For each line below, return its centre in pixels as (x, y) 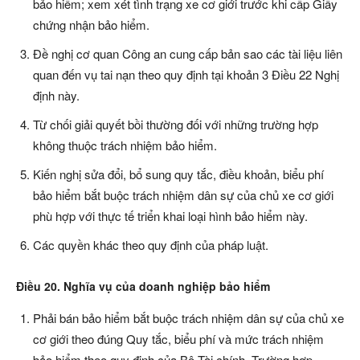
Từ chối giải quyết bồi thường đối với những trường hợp (176, 125)
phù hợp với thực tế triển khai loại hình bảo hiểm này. (170, 216)
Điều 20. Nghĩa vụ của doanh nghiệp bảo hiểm (143, 286)
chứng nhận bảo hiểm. (91, 25)
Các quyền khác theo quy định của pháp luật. (151, 245)
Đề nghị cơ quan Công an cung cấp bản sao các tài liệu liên (188, 54)
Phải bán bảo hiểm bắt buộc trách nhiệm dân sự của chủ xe (188, 318)
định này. (56, 96)
